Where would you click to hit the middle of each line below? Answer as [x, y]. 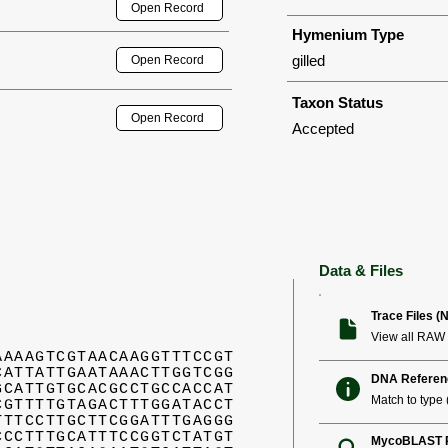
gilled [308, 60]
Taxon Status [337, 102]
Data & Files [361, 270]
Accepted [323, 128]
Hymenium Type [348, 34]
